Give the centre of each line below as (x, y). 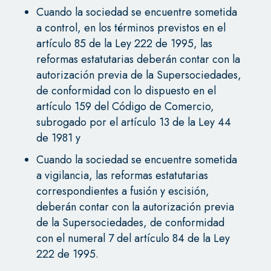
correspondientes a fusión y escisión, (122, 191)
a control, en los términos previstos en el (131, 28)
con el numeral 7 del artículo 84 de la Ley (133, 238)
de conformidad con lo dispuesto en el (126, 90)
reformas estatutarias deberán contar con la (138, 59)
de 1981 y (58, 138)
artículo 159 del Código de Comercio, (125, 106)
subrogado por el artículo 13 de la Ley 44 (133, 122)
